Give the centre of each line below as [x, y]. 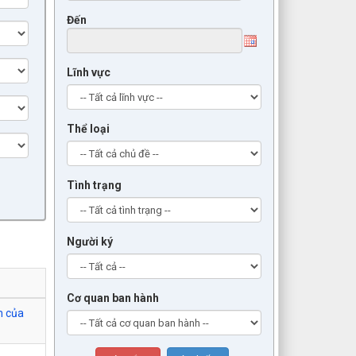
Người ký [90, 242]
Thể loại [88, 129]
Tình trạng [94, 186]
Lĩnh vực [89, 73]
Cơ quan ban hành [113, 298]
